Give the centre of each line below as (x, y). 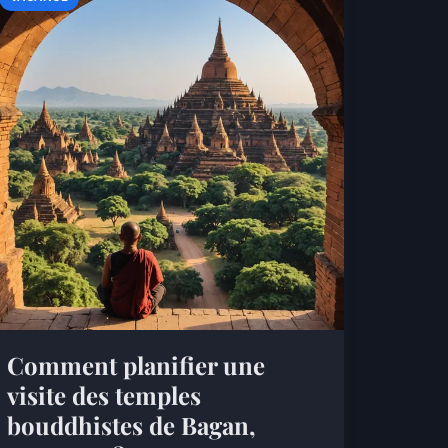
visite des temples (103, 394)
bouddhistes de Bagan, (131, 424)
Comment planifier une (135, 364)
